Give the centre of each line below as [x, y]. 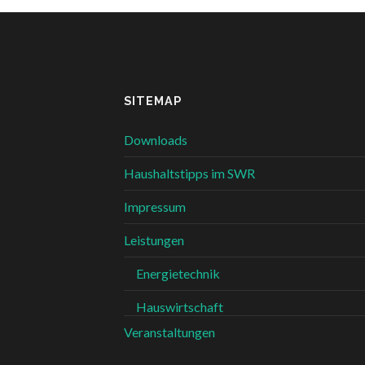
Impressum [155, 207]
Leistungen [154, 240]
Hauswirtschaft [180, 307]
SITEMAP [153, 101]
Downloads [156, 140]
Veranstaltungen [169, 332]
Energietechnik [178, 274]
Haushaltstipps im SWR [189, 174]
